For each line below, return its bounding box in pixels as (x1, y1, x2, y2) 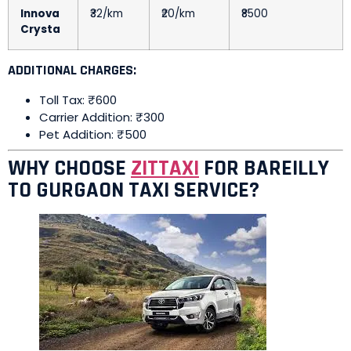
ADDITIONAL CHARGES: (8, 61, 136, 79)
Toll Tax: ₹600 (39, 92, 117, 108)
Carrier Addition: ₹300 (39, 109, 165, 125)
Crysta (20, 22, 60, 37)
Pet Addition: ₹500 (39, 126, 147, 143)
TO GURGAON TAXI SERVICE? (8, 175, 259, 204)
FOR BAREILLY (199, 154, 329, 183)
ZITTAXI (131, 154, 199, 183)
